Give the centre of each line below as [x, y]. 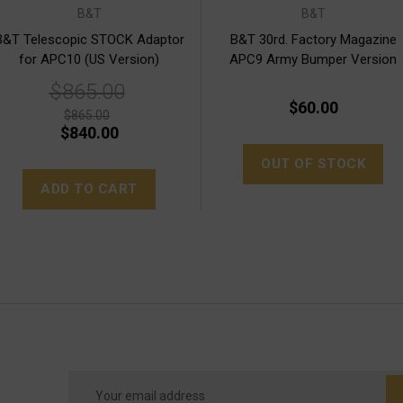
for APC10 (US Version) [89, 59]
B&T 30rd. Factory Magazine [313, 39]
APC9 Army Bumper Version [313, 59]
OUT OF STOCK [313, 163]
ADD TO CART [89, 188]
